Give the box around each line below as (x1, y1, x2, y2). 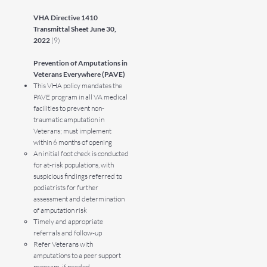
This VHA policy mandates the (33, 80, 123, 90)
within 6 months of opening (33, 137, 113, 147)
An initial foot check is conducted (33, 148, 129, 158)
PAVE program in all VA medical (33, 92, 128, 101)
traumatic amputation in (33, 114, 105, 124)
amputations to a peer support (33, 250, 122, 260)
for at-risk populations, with (33, 160, 114, 169)
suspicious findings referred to (33, 171, 123, 181)
